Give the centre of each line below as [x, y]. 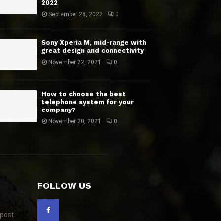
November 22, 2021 [75, 62]
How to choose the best [84, 94]
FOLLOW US [64, 186]
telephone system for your [88, 102]
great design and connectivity [93, 51]
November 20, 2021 [75, 122]
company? [59, 110]
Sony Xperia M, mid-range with [94, 43]
